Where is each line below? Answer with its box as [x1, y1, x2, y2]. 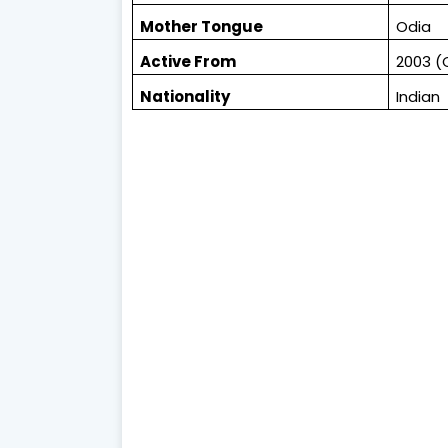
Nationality [140, 86, 231, 108]
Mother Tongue [140, 16, 264, 38]
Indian [396, 86, 441, 108]
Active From [140, 51, 237, 73]
